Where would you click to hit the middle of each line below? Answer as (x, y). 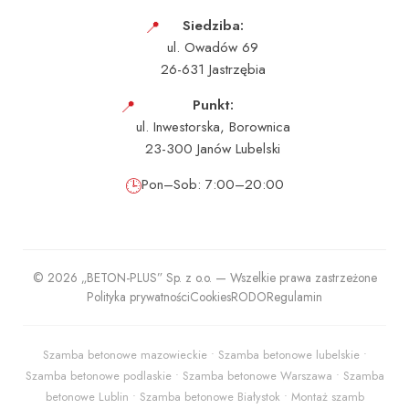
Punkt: (213, 105)
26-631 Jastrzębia (213, 69)
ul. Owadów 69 (213, 47)
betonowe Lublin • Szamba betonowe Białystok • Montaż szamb (204, 397)
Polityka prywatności (138, 297)
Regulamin (294, 297)
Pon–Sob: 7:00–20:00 (213, 184)
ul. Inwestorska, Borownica (213, 127)
